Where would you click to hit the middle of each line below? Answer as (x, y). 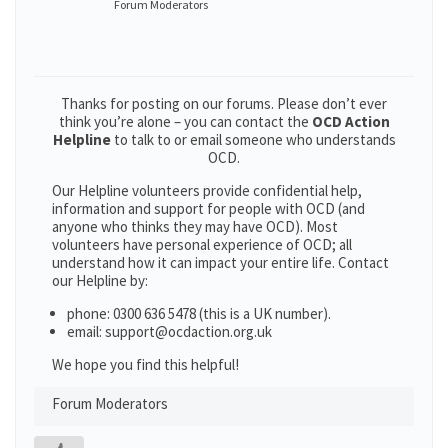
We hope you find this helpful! (145, 364)
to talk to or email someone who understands (254, 139)
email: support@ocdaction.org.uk (169, 331)
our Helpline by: (100, 280)
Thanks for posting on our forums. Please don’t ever (224, 103)
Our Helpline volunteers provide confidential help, (207, 190)
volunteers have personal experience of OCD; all (202, 244)
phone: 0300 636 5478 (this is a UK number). (199, 313)
